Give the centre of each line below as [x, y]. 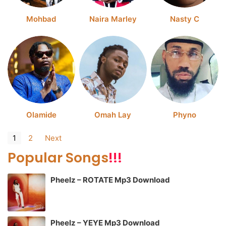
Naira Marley [113, 19]
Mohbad [41, 19]
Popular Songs [58, 157]
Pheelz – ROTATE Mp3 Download [110, 180]
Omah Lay [113, 115]
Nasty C [184, 19]
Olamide [41, 115]
